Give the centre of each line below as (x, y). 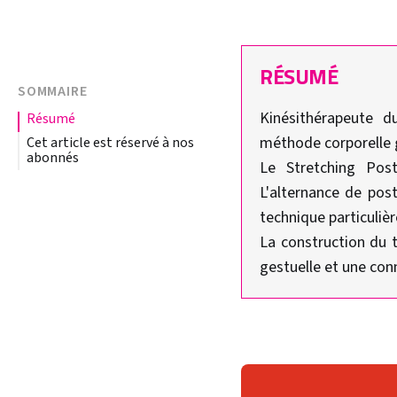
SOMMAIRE (53, 91)
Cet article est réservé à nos (110, 142)
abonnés (53, 157)
